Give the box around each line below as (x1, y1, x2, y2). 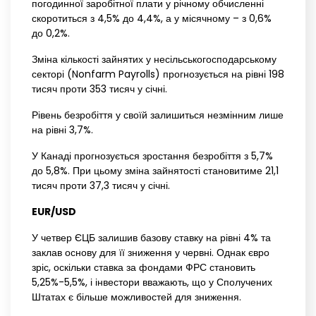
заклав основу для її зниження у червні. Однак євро (32, 245, 269, 260)
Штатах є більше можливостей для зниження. (32, 290, 241, 305)
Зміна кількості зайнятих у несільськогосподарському (32, 52, 276, 67)
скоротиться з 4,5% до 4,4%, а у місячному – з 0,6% (32, 11, 272, 26)
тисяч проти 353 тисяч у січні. (32, 82, 167, 97)
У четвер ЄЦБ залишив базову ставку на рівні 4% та (32, 231, 271, 245)
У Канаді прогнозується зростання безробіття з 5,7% (32, 149, 273, 164)
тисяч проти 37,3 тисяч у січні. (32, 178, 170, 193)
